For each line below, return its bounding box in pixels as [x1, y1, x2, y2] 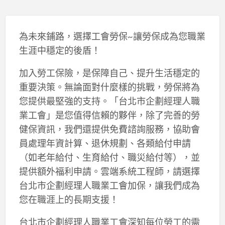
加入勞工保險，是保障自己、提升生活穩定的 [19, 67, 200, 78]
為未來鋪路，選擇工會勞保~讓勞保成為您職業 [19, 30, 205, 42]
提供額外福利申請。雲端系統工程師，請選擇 [19, 165, 200, 177]
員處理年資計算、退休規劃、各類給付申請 [19, 137, 191, 149]
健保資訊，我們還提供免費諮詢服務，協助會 [19, 123, 200, 135]
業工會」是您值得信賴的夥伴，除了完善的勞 [19, 109, 200, 121]
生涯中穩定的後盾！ [19, 44, 100, 56]
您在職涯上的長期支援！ [19, 193, 119, 205]
